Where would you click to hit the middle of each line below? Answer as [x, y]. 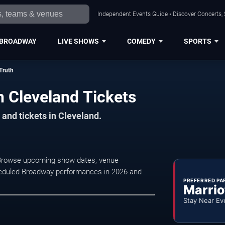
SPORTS [197, 41]
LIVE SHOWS [78, 41]
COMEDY [141, 41]
